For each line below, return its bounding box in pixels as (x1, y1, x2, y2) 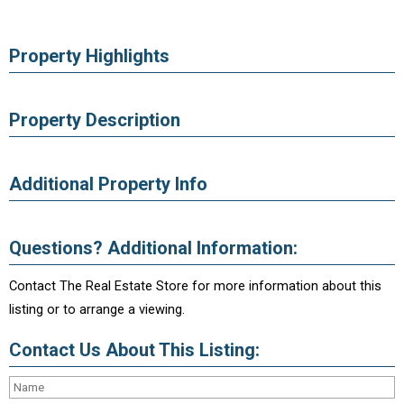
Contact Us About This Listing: (9, 339, 260, 361)
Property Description (9, 109, 180, 131)
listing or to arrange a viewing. (9, 301, 185, 317)
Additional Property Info (9, 173, 207, 195)
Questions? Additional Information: (9, 237, 298, 259)
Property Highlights (9, 45, 170, 67)
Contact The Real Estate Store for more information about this (9, 278, 381, 294)
